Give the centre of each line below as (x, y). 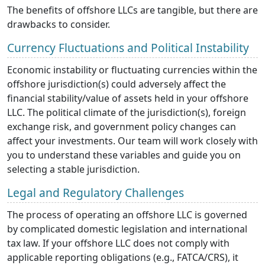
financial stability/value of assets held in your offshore (128, 98)
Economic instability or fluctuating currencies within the (132, 70)
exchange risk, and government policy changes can (122, 126)
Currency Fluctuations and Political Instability (128, 47)
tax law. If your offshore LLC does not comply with (118, 243)
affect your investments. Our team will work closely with (132, 140)
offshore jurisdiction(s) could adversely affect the (117, 84)
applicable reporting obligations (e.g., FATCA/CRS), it (123, 257)
